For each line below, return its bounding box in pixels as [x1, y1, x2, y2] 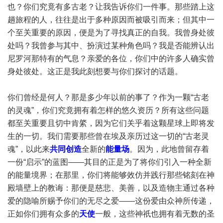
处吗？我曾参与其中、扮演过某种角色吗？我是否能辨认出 [7, 41, 215, 50]
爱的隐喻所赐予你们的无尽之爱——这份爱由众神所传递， [7, 197, 215, 205]
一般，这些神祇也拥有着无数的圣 [95, 210, 215, 218]
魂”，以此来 [7, 145, 50, 153]
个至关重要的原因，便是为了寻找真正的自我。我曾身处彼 [7, 28, 215, 37]
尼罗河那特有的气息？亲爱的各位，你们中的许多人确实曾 [7, 54, 215, 63]
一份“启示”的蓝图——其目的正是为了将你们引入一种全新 [7, 158, 212, 166]
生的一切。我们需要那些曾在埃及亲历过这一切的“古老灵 [7, 132, 209, 140]
